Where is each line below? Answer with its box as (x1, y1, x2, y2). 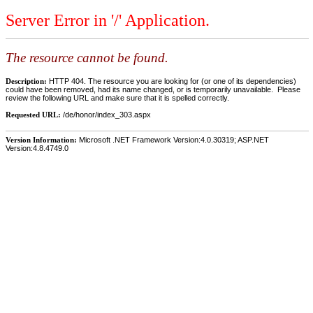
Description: (6, 76, 49, 85)
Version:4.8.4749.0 (6, 143, 68, 152)
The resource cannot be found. (6, 50, 168, 66)
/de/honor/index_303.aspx (63, 110, 151, 119)
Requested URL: (6, 110, 63, 119)
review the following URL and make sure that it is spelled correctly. (6, 93, 229, 102)
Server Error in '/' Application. (6, 11, 210, 30)
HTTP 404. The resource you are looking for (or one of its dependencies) (49, 76, 296, 85)
